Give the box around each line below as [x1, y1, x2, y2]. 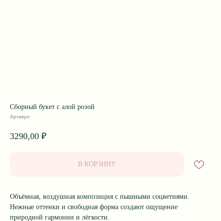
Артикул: [10, 114, 31, 119]
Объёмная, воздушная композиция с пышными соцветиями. [10, 192, 189, 200]
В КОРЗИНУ [78, 160, 116, 168]
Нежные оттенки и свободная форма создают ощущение [10, 203, 178, 211]
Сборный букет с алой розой [10, 103, 95, 110]
